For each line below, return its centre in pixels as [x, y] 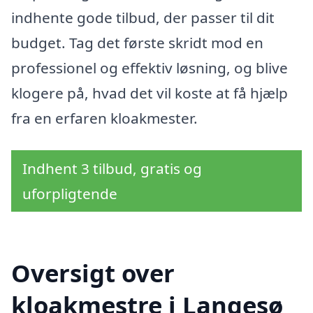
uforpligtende [70, 194]
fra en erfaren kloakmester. [104, 118]
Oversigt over [93, 272]
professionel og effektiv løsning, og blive [150, 68]
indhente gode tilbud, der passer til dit [143, 18]
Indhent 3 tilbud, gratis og [112, 169]
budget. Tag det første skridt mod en [137, 43]
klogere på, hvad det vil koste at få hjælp [150, 93]
